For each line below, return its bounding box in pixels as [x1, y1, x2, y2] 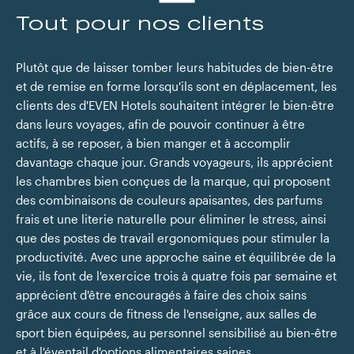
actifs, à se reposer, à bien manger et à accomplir [16, 137, 291, 150]
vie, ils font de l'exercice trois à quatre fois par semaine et [16, 269, 337, 283]
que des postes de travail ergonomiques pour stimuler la [16, 232, 330, 245]
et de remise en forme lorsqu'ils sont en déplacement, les [16, 80, 337, 93]
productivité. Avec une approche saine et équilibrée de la [16, 250, 336, 264]
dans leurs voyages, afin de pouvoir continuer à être [16, 118, 305, 131]
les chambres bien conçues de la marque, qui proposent [16, 175, 330, 188]
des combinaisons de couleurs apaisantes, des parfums [16, 194, 322, 207]
